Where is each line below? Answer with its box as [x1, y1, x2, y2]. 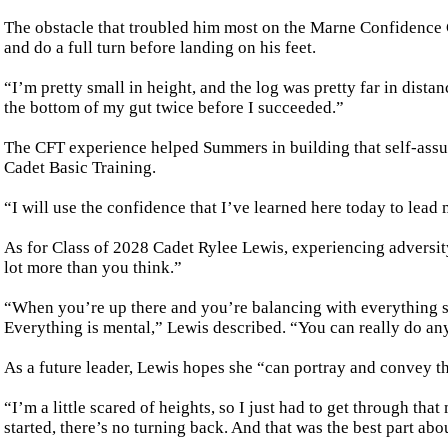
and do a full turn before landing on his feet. [4, 37, 316, 57]
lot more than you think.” [4, 257, 182, 277]
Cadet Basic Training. [4, 157, 156, 177]
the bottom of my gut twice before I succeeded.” [4, 97, 344, 117]
